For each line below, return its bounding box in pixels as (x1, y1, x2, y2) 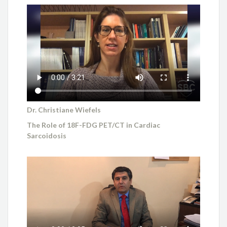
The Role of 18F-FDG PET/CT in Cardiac (27, 121, 161, 130)
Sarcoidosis (27, 131, 67, 140)
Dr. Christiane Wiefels (27, 105, 101, 114)
